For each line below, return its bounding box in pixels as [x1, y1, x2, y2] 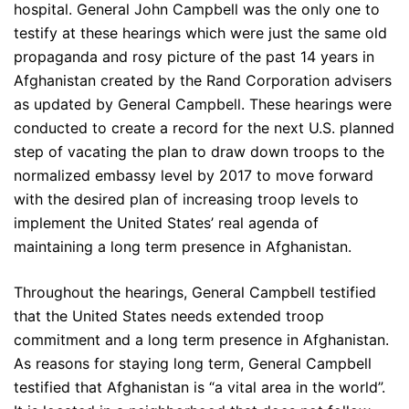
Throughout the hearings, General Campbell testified [14, 283, 376, 302]
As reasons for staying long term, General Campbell [14, 354, 372, 373]
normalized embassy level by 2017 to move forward [14, 166, 373, 185]
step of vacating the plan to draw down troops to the [14, 142, 384, 162]
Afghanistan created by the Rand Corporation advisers [14, 71, 392, 90]
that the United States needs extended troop [14, 307, 324, 326]
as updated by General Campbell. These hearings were [14, 95, 392, 114]
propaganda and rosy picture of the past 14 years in [14, 47, 374, 67]
